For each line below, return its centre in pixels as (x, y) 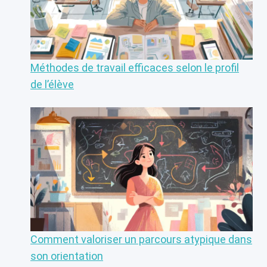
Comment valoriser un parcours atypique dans (141, 240)
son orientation (67, 256)
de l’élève (52, 84)
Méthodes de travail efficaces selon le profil (135, 67)
